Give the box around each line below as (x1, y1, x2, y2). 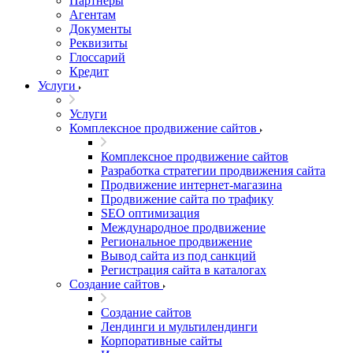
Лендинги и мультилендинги (101, 320, 258, 333)
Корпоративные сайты (101, 334, 222, 347)
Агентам (69, 8, 116, 21)
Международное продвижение (101, 221, 266, 234)
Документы (69, 22, 132, 35)
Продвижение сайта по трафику (101, 192, 273, 206)
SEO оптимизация (101, 206, 199, 220)
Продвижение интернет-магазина (101, 178, 282, 191)
